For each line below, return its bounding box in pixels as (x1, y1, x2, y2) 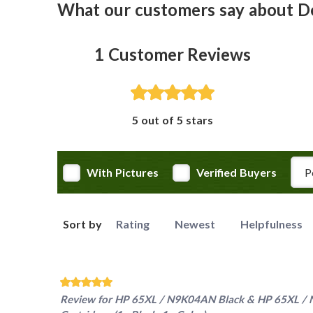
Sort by (63, 217, 102, 231)
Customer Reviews (108, 44, 252, 65)
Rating (115, 217, 150, 231)
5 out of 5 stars (132, 113, 213, 127)
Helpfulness (240, 217, 303, 231)
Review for (60, 293, 115, 306)
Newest (174, 217, 215, 231)
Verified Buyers (196, 166, 277, 180)
